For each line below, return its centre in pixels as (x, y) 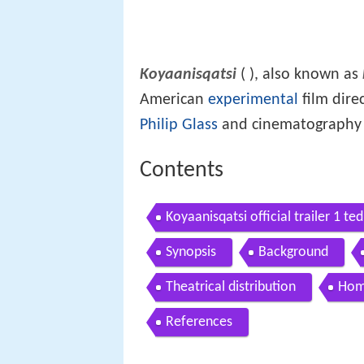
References (199, 323)
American (174, 100)
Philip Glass (179, 125)
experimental (253, 100)
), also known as (306, 74)
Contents (182, 170)
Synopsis (191, 253)
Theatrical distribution (231, 288)
